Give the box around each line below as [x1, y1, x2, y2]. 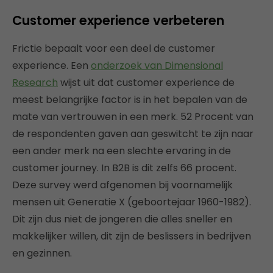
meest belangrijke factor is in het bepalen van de [12, 93, 247, 107]
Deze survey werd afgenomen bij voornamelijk [12, 178, 233, 192]
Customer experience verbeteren [12, 12, 224, 29]
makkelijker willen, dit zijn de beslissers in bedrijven [12, 229, 251, 243]
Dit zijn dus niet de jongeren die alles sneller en [12, 212, 232, 226]
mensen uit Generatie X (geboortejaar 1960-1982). [12, 195, 251, 209]
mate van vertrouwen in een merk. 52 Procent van [12, 110, 253, 124]
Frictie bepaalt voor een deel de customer [12, 41, 215, 55]
